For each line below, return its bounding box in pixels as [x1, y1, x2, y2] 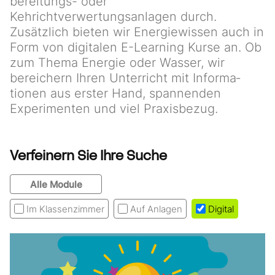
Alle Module [29, 179, 82, 190]
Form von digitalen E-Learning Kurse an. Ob [10, 40, 261, 55]
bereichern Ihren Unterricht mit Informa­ [10, 71, 240, 85]
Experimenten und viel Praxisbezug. [10, 101, 218, 116]
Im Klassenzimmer [26, 203, 104, 215]
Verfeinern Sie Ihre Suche [10, 151, 167, 163]
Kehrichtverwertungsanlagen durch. [10, 9, 217, 24]
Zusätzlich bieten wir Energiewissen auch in [10, 25, 264, 39]
